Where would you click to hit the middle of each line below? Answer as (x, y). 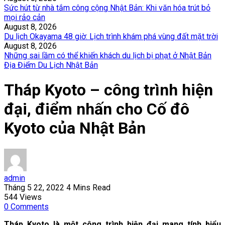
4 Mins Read (88, 187)
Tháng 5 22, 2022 (35, 187)
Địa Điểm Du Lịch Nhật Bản (51, 65)
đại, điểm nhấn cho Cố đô (97, 109)
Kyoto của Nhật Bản (75, 128)
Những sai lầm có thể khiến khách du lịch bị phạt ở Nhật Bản (108, 55)
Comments (30, 206)
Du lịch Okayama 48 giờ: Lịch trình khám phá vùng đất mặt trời (111, 36)
